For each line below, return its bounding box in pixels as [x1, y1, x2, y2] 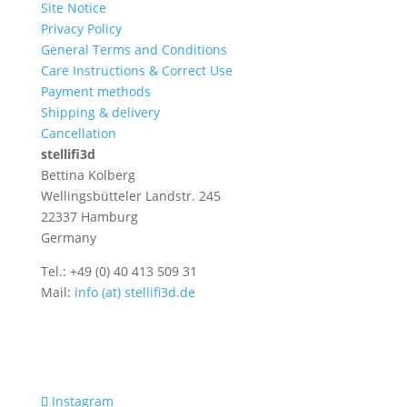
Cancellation [40, 124, 116, 142]
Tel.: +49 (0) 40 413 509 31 [40, 262, 197, 280]
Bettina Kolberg [40, 165, 135, 184]
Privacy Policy [40, 19, 122, 37]
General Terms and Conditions [40, 40, 227, 58]
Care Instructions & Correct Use [40, 61, 233, 79]
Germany [40, 228, 96, 246]
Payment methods [40, 82, 151, 100]
